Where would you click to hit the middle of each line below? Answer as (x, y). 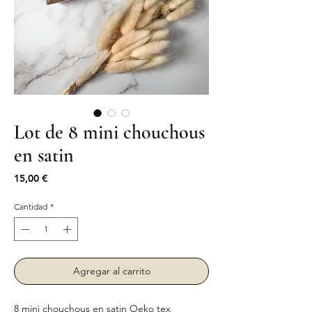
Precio (62, 177)
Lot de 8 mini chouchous (109, 132)
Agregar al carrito (111, 271)
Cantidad (31, 206)
